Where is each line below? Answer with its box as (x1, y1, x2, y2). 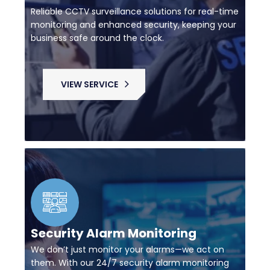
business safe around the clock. (31, 32, 164, 45)
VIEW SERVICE (61, 78, 118, 91)
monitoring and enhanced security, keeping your (31, 19, 236, 31)
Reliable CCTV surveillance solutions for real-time (31, 5, 239, 18)
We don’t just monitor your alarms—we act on (31, 243, 224, 256)
